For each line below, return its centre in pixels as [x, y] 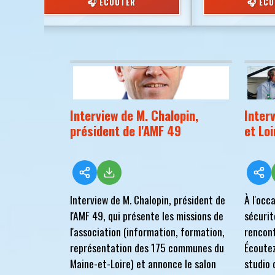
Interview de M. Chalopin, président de [148, 199]
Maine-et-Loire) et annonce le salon [143, 263]
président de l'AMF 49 [126, 130]
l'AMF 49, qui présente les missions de [147, 215]
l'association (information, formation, [147, 231]
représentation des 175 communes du [147, 247]
